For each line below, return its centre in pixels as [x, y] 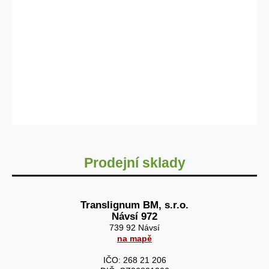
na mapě [134, 238]
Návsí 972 [134, 216]
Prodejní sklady [134, 163]
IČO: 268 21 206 [134, 260]
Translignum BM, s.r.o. [134, 205]
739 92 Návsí [134, 228]
